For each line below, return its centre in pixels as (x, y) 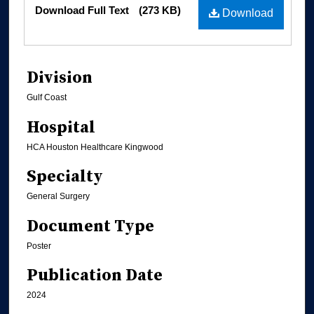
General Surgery (58, 197)
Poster (39, 246)
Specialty (65, 177)
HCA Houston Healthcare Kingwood (95, 147)
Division (60, 78)
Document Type (90, 226)
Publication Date (95, 276)
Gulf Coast (47, 98)
